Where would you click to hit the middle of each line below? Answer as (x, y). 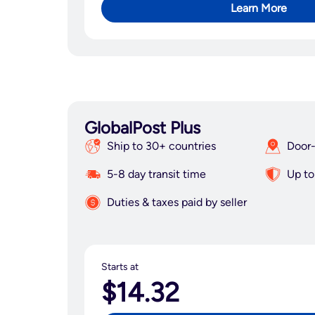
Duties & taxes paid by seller (177, 202)
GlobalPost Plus (142, 128)
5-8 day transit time (156, 174)
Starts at (120, 267)
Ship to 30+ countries (161, 146)
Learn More (259, 8)
